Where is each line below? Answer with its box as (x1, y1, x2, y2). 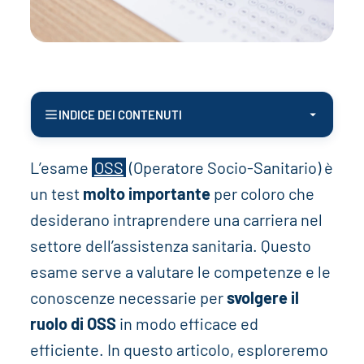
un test (29, 184, 83, 204)
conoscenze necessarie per (29, 288, 227, 308)
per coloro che (210, 184, 314, 204)
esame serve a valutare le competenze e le (29, 262, 331, 282)
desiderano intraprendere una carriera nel (29, 210, 323, 230)
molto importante (82, 184, 210, 204)
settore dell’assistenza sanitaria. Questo (29, 236, 311, 256)
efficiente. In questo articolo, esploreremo (29, 340, 328, 360)
